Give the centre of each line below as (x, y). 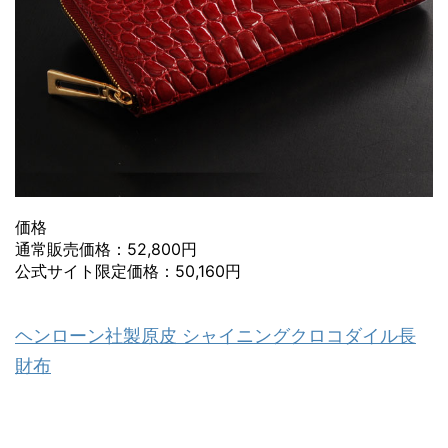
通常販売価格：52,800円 (106, 248)
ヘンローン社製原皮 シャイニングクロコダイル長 (215, 336)
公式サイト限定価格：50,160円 (128, 270)
